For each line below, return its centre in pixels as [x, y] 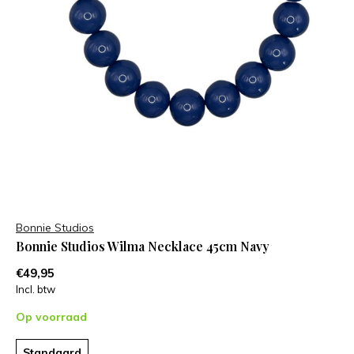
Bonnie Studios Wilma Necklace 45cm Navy [143, 246]
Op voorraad [51, 316]
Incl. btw [36, 289]
